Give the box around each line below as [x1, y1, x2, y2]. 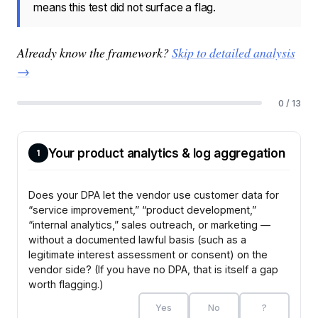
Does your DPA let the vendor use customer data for [28, 188, 280, 201]
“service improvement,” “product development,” [28, 203, 257, 216]
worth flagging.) [28, 278, 104, 290]
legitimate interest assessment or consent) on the [28, 248, 268, 261]
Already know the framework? [16, 44, 172, 62]
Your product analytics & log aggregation [48, 145, 285, 160]
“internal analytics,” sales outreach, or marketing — [28, 218, 271, 231]
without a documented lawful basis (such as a [28, 233, 247, 246]
